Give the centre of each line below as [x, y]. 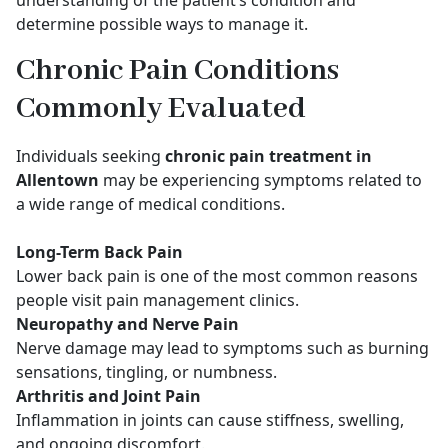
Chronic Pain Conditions [177, 71]
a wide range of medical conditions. [150, 204]
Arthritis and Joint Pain [108, 396]
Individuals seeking [90, 156]
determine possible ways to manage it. [162, 24]
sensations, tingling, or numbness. [146, 372]
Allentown [57, 180]
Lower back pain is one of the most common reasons [217, 276]
